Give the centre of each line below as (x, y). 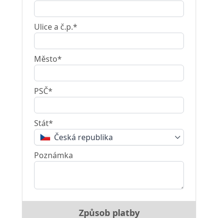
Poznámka (53, 155)
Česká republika (83, 137)
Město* (48, 59)
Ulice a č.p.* (55, 27)
